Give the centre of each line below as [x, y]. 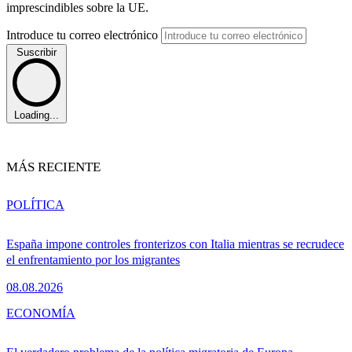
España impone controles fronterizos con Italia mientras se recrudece [175, 244]
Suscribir [37, 53]
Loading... [37, 115]
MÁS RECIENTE [53, 167]
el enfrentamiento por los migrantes [93, 260]
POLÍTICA [35, 205]
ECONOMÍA [41, 313]
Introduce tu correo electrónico [84, 35]
